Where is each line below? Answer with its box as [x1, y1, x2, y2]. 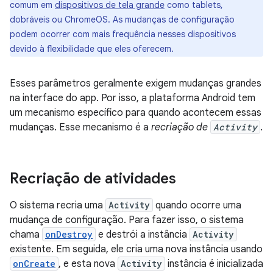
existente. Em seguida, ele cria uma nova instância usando [10, 243, 263, 255]
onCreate [13, 258, 55, 269]
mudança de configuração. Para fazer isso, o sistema [10, 214, 244, 226]
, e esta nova [58, 258, 118, 270]
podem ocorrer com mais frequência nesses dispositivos [10, 29, 236, 40]
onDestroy [45, 229, 93, 240]
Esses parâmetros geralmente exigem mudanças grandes [10, 77, 261, 90]
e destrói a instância [96, 229, 190, 241]
